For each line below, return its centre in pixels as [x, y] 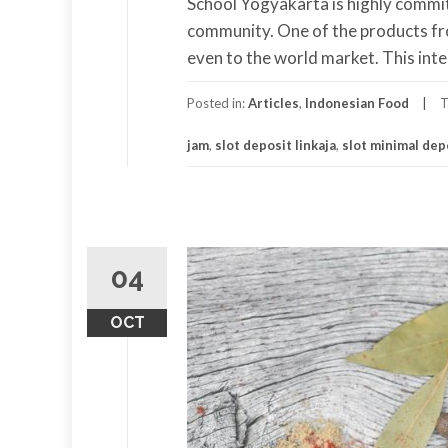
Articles [273, 103]
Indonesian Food [357, 103]
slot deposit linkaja [275, 145]
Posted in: [217, 103]
